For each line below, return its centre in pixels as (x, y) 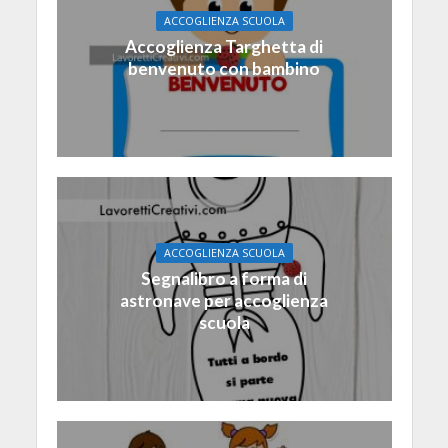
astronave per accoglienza (224, 301)
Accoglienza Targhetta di (224, 46)
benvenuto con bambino (224, 68)
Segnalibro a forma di (224, 279)
